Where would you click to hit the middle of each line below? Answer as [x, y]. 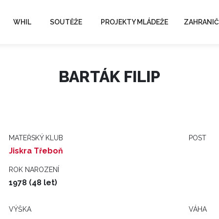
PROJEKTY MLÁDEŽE [134, 22]
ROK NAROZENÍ [34, 170]
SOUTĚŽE [66, 22]
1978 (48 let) [33, 183]
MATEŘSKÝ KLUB [36, 138]
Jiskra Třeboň [36, 151]
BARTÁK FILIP [109, 77]
